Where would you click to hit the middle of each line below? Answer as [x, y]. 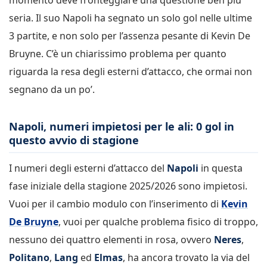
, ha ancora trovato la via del [186, 258]
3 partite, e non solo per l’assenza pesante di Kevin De [130, 35]
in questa [221, 168]
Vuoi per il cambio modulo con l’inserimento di [115, 204]
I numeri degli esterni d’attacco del [88, 168]
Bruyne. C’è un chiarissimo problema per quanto [118, 53]
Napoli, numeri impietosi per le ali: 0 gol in [122, 126]
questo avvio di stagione [74, 140]
